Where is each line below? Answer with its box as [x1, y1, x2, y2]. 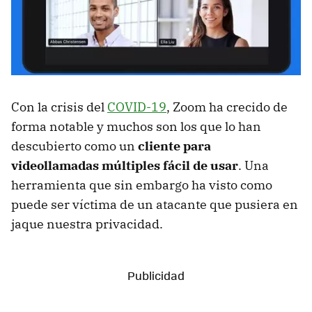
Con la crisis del [11, 99, 107, 116]
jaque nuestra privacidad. [11, 216, 163, 233]
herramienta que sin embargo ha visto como [11, 177, 272, 194]
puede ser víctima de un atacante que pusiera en [11, 196, 298, 213]
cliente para [138, 138, 211, 155]
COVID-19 [107, 99, 166, 116]
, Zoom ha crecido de [166, 99, 288, 116]
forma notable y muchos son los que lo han [11, 118, 261, 135]
